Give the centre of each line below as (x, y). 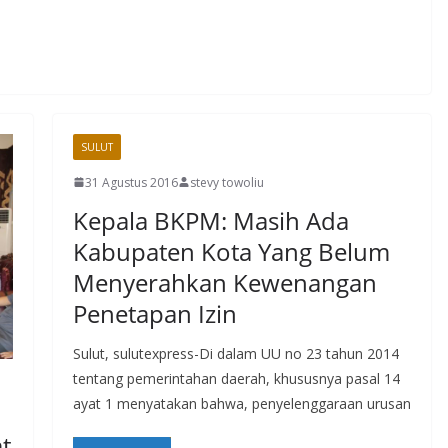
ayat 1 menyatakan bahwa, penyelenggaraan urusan (241, 403)
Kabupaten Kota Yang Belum (231, 251)
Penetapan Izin (154, 313)
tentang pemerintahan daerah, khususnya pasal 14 (236, 378)
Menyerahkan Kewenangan (224, 282)
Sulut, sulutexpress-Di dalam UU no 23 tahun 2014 (235, 353)
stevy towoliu (226, 182)
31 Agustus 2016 (131, 182)
